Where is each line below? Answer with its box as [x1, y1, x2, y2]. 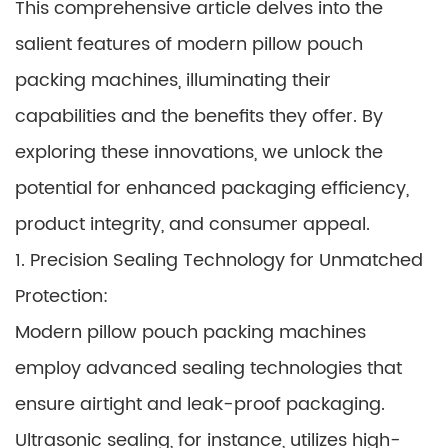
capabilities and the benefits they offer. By [15, 102, 383, 131]
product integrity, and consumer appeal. [15, 210, 370, 239]
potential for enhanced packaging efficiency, [15, 174, 409, 203]
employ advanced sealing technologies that [15, 354, 402, 383]
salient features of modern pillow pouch [15, 30, 363, 59]
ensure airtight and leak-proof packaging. [15, 390, 385, 419]
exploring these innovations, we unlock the [15, 138, 383, 167]
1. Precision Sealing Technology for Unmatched [15, 246, 423, 275]
